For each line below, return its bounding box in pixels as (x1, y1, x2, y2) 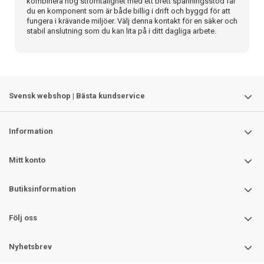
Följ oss (9, 213, 37, 222)
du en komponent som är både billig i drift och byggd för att (27, 6, 230, 15)
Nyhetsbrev (9, 242, 52, 251)
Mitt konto (9, 155, 45, 164)
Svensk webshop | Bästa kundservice (9, 91, 145, 100)
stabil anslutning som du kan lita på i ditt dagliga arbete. (27, 26, 216, 35)
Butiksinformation (9, 184, 76, 193)
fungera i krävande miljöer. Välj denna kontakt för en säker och (27, 16, 237, 25)
